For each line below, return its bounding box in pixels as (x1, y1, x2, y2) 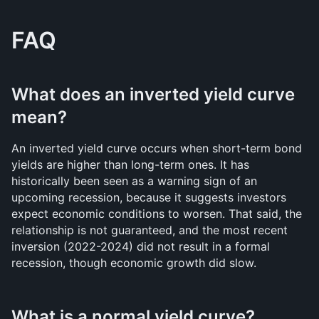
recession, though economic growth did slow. (11, 256, 256, 270)
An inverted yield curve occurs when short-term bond (11, 141, 302, 155)
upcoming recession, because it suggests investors (11, 190, 286, 204)
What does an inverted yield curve (11, 84, 295, 105)
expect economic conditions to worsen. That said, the (11, 206, 302, 221)
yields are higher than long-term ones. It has (11, 157, 249, 172)
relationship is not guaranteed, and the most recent (11, 223, 288, 237)
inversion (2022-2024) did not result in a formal (11, 239, 270, 253)
